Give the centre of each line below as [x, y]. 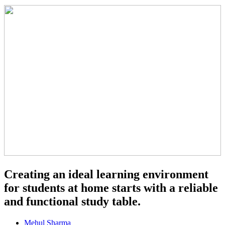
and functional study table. [72, 201]
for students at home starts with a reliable [111, 188]
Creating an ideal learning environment [106, 174]
